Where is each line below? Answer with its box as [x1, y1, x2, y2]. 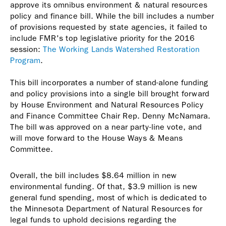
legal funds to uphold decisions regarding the [10, 215, 177, 224]
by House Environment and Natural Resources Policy [10, 100, 204, 109]
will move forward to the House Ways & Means [10, 133, 183, 143]
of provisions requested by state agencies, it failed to [10, 22, 207, 32]
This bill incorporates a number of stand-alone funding [10, 78, 208, 87]
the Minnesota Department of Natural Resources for [10, 204, 202, 213]
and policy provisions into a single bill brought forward [10, 89, 209, 98]
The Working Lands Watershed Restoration [43, 44, 200, 54]
